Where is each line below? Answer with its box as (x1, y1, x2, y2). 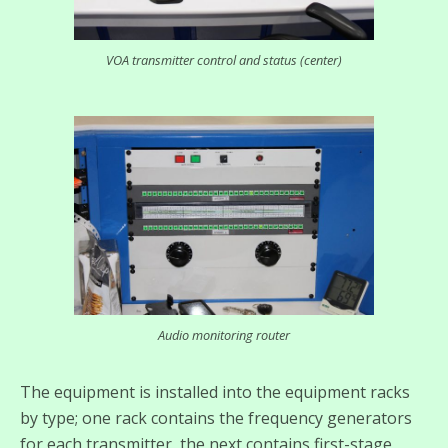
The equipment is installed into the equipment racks (20, 381, 410, 404)
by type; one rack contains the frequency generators (20, 407, 412, 430)
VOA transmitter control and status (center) (106, 50, 342, 69)
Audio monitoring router (158, 326, 290, 345)
